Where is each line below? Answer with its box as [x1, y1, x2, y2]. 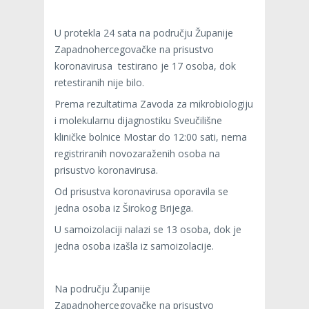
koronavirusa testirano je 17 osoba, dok [54, 59, 236, 72]
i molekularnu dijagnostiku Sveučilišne [54, 113, 222, 127]
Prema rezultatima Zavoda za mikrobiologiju [54, 97, 253, 110]
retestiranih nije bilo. [54, 75, 144, 89]
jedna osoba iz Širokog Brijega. [54, 201, 212, 215]
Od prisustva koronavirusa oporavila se [54, 184, 228, 198]
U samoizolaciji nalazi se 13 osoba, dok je [54, 222, 241, 236]
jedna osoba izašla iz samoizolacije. [54, 239, 214, 252]
